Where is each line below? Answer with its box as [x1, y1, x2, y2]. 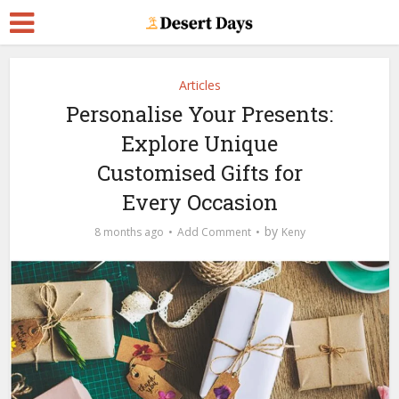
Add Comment [176, 224, 251, 240]
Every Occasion [121, 188, 278, 216]
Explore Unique [121, 129, 278, 158]
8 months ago [94, 224, 164, 240]
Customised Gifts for [96, 159, 303, 187]
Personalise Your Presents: [66, 100, 333, 128]
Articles [178, 77, 221, 94]
